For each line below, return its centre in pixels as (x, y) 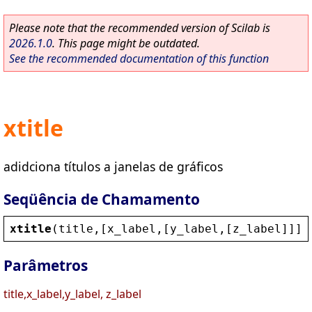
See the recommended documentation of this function (139, 58)
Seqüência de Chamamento (102, 199)
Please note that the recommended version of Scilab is (140, 28)
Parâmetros (46, 266)
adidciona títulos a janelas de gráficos (113, 166)
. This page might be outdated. (126, 43)
